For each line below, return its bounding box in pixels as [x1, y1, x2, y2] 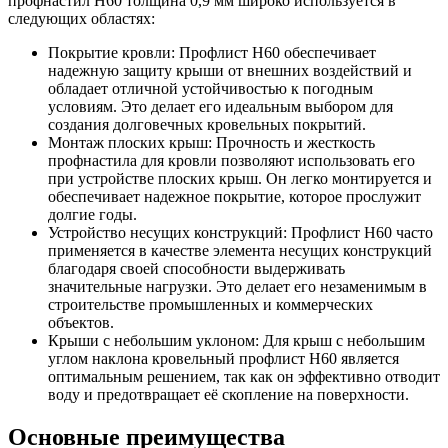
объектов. [48, 314, 114, 332]
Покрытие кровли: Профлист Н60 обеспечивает [48, 44, 376, 62]
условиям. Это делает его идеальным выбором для [48, 98, 393, 116]
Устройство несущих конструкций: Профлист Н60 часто [48, 224, 433, 242]
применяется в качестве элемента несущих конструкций [48, 242, 432, 260]
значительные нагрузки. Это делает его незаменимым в [48, 278, 427, 296]
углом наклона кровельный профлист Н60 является [48, 350, 399, 368]
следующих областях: [8, 10, 155, 28]
